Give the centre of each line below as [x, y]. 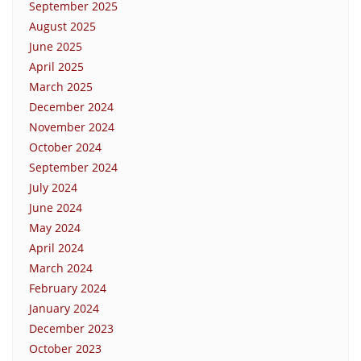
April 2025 [56, 66]
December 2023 [71, 328]
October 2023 [65, 348]
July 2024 [53, 187]
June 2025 [56, 46]
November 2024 [72, 127]
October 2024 [65, 147]
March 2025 [61, 86]
